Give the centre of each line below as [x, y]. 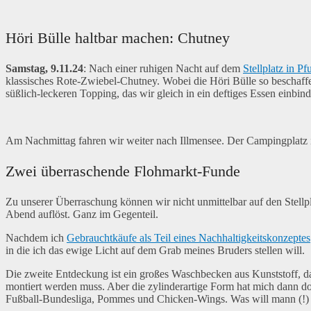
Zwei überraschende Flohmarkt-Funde [123, 171]
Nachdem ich [36, 238]
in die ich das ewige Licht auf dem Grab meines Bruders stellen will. [155, 251]
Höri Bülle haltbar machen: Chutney [118, 38]
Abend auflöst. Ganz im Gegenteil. [82, 215]
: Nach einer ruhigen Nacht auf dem [163, 69]
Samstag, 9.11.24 [44, 69]
